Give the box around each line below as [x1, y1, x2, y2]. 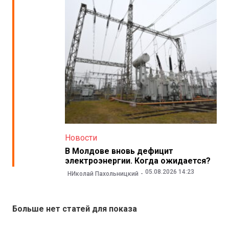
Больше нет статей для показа [12, 204, 137, 214]
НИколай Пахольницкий [67, 170, 139, 178]
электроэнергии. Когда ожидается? [64, 155, 211, 166]
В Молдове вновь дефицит [64, 146, 173, 156]
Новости [64, 132, 97, 143]
